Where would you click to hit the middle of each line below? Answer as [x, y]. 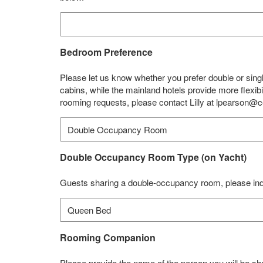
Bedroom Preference [106, 52]
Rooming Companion [108, 238]
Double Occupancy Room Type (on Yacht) [153, 157]
